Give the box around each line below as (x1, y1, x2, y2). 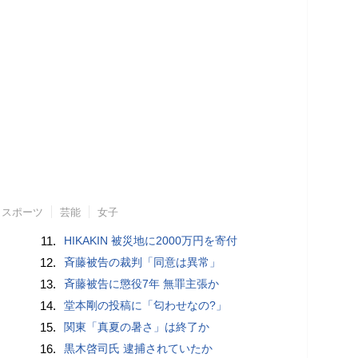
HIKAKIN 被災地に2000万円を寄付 (64, 233, 238, 247)
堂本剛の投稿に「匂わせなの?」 (64, 298, 228, 312)
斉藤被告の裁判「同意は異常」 (64, 255, 221, 268)
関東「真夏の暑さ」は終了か (64, 320, 210, 333)
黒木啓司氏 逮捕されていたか (64, 341, 213, 355)
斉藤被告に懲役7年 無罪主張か (64, 276, 220, 290)
